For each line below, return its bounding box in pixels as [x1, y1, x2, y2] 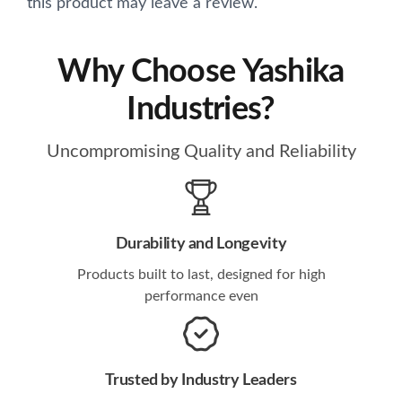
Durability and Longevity [115, 236, 287, 253]
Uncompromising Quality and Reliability [46, 143, 356, 162]
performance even [144, 289, 258, 304]
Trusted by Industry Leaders [105, 372, 297, 389]
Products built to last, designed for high [76, 267, 326, 283]
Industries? [127, 93, 275, 127]
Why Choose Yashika [57, 56, 345, 89]
